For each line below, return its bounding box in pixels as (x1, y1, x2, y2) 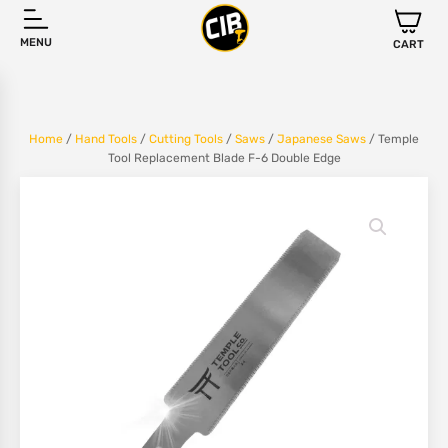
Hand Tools (75, 132, 137, 146)
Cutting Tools (149, 132, 223, 146)
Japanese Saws (277, 132, 366, 146)
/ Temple (366, 132, 419, 146)
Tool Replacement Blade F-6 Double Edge (107, 151, 341, 165)
